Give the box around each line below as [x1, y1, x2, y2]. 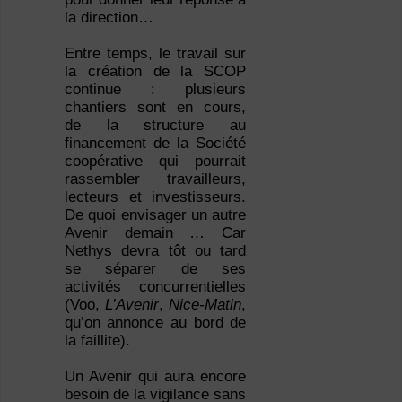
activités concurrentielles [64, 278, 247, 296]
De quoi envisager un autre [64, 206, 247, 224]
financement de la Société [64, 135, 247, 153]
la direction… [64, 9, 153, 27]
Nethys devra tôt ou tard [64, 242, 247, 260]
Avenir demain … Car [64, 224, 247, 242]
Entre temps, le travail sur [64, 45, 247, 63]
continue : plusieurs [64, 81, 247, 99]
